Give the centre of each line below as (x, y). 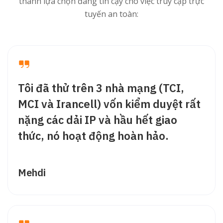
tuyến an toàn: (111, 14)
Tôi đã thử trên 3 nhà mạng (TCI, (101, 88)
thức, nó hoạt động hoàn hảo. (93, 135)
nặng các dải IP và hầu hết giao (98, 119)
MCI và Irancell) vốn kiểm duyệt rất (109, 104)
